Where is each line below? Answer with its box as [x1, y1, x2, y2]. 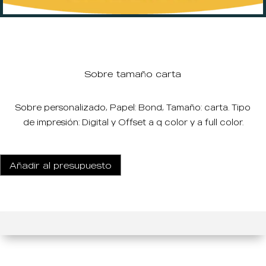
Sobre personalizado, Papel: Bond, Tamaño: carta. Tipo [15, 102, 251, 113]
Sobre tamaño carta [85, 68, 181, 80]
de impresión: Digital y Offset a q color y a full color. [23, 117, 243, 128]
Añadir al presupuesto [9, 159, 112, 170]
